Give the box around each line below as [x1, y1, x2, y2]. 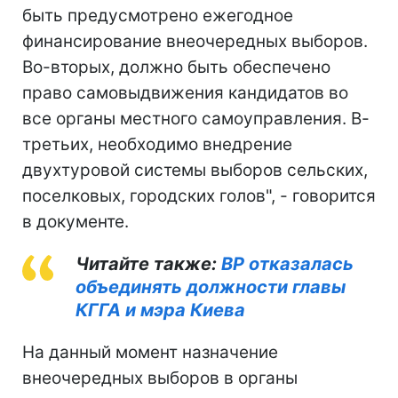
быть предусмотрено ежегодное [22, 4, 293, 26]
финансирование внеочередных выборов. [22, 30, 368, 52]
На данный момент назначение [22, 341, 278, 362]
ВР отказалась [221, 252, 354, 275]
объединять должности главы [76, 275, 346, 298]
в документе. [22, 211, 129, 232]
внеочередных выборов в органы [22, 367, 298, 388]
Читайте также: [76, 252, 221, 275]
